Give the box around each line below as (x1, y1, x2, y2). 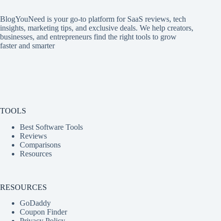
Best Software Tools (20, 122, 83, 131)
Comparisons (20, 140, 61, 149)
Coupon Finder (20, 208, 67, 217)
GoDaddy (20, 199, 51, 208)
